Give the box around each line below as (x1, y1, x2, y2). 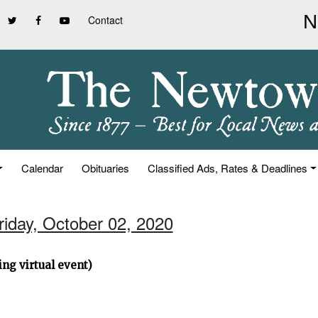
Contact (88, 13, 123, 27)
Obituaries (82, 160, 130, 175)
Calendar (21, 160, 64, 175)
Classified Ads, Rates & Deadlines (148, 160, 308, 175)
